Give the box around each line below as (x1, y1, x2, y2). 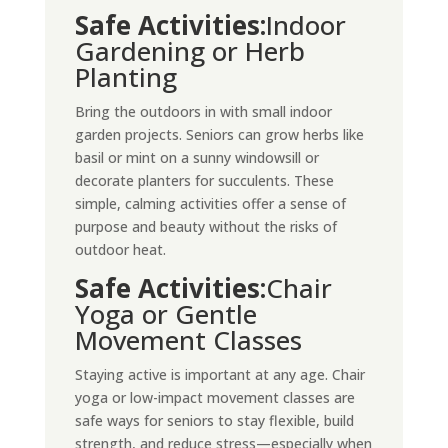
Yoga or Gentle (74, 296, 257, 332)
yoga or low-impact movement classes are (74, 388, 355, 407)
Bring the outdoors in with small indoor (74, 102, 332, 121)
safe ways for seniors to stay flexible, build (74, 411, 354, 430)
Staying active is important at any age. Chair (74, 365, 365, 384)
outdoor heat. (74, 240, 166, 259)
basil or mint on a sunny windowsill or (74, 148, 319, 167)
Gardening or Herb (74, 33, 305, 69)
